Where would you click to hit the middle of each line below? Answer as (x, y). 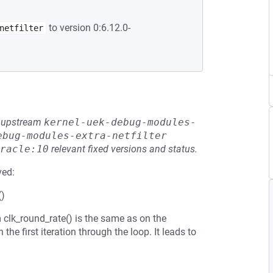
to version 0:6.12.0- (88, 28)
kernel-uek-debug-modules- (120, 122)
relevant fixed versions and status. (123, 149)
